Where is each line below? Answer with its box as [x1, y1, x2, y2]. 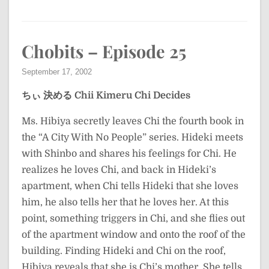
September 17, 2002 [22, 67, 92, 76]
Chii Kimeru [74, 90, 132, 101]
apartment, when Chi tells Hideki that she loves [22, 181, 238, 192]
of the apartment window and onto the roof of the [22, 229, 246, 240]
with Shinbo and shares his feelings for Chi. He [22, 148, 237, 159]
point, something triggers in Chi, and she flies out [22, 213, 245, 224]
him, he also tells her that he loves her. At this [22, 197, 229, 208]
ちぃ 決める [22, 90, 72, 101]
